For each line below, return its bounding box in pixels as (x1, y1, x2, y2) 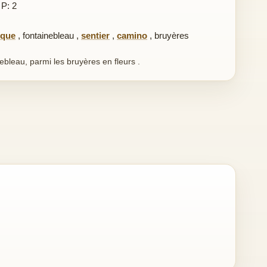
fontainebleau (23, 30, 74, 41)
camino (117, 30, 147, 41)
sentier (81, 30, 110, 41)
